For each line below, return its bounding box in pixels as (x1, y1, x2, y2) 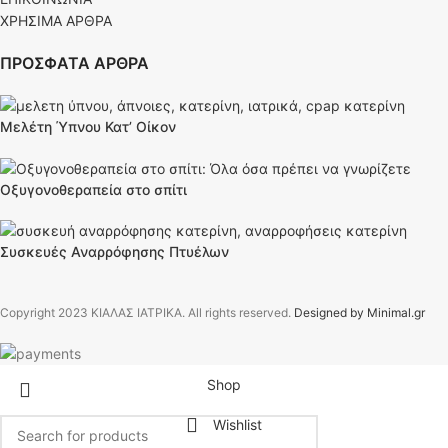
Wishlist (213, 415, 262, 433)
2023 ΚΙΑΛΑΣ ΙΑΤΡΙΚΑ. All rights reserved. (58, 304, 294, 320)
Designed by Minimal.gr (294, 304, 425, 320)
